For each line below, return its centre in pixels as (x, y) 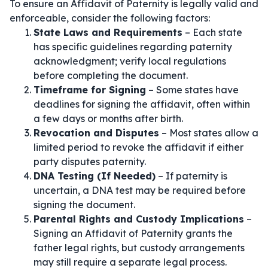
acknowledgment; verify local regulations (130, 61)
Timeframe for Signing (90, 90)
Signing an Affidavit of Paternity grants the (133, 233)
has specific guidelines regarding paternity (133, 47)
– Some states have (192, 90)
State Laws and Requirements (108, 32)
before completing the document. (111, 75)
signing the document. (84, 205)
